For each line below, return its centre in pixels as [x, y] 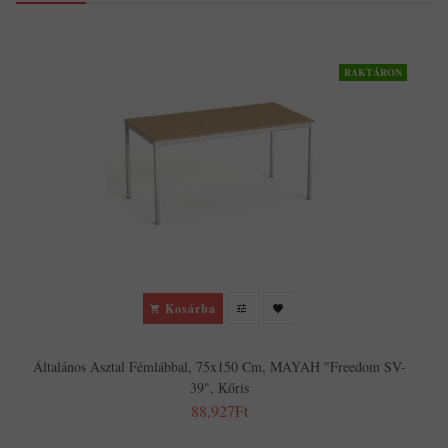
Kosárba [190, 308]
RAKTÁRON [373, 72]
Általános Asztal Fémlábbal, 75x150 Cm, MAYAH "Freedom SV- [219, 367]
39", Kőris [219, 388]
